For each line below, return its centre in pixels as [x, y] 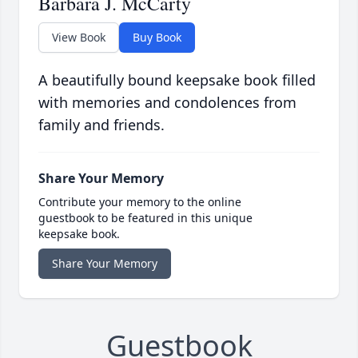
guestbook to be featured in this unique [145, 218]
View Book [79, 38]
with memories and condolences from [167, 103]
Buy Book [157, 38]
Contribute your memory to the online [140, 202]
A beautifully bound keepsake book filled [177, 80]
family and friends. [101, 125]
